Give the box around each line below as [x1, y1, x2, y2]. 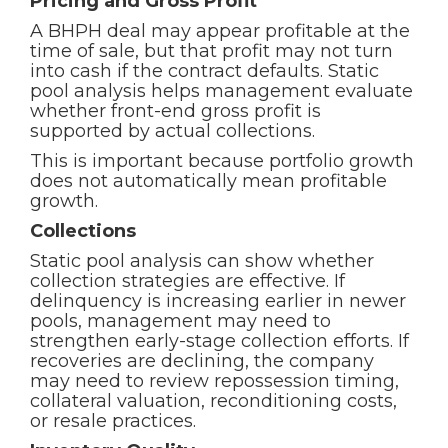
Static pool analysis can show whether [30, 250, 374, 272]
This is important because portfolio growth [30, 150, 414, 172]
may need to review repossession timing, [30, 370, 399, 392]
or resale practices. [30, 410, 196, 432]
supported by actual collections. [30, 120, 315, 142]
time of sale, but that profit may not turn [30, 40, 393, 62]
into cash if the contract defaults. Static [30, 60, 379, 82]
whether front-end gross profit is [30, 100, 321, 122]
